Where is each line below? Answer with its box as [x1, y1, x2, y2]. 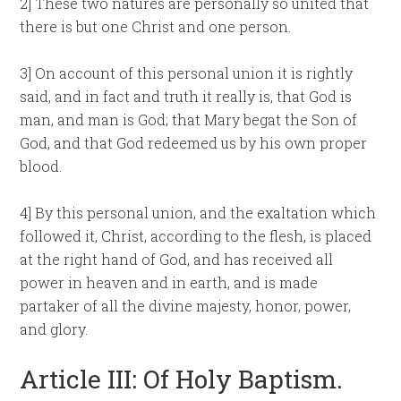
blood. [20, 157, 63, 175]
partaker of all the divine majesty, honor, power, [20, 296, 352, 315]
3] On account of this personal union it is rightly [20, 64, 354, 82]
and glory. [20, 320, 89, 338]
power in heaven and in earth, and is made [20, 273, 319, 292]
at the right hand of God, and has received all [20, 250, 334, 269]
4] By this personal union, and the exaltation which [20, 203, 377, 222]
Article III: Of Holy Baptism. [20, 363, 344, 396]
